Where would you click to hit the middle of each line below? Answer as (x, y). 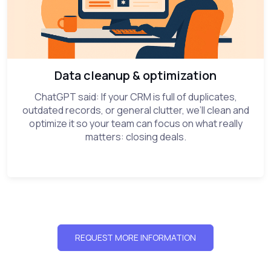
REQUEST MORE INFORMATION (135, 237)
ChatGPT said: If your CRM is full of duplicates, (135, 96)
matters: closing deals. (135, 136)
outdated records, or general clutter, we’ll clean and (135, 110)
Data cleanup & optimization (135, 75)
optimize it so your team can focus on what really (135, 123)
